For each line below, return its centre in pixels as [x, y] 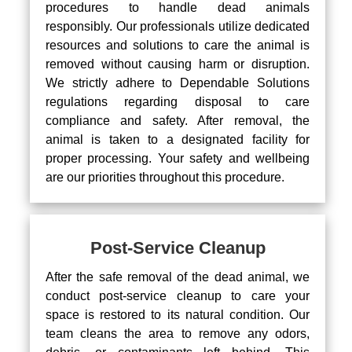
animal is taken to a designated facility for [178, 140]
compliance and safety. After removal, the [178, 121]
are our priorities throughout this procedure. [165, 178]
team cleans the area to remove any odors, [178, 334]
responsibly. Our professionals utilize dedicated [178, 27]
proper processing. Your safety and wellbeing [178, 159]
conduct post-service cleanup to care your [178, 296]
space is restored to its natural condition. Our [178, 315]
